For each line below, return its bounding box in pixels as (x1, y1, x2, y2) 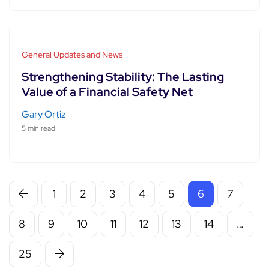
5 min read (22, 123, 55, 133)
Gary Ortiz (22, 107, 66, 121)
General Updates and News (22, 49, 122, 60)
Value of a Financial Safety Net (22, 83, 193, 100)
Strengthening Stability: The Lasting (22, 68, 224, 85)
